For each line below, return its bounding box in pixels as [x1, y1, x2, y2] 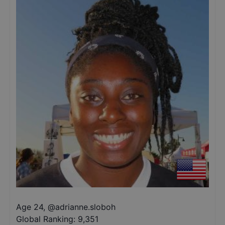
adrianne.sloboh [55, 202, 116, 212]
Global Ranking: [16, 214, 75, 224]
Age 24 [16, 202, 43, 212]
